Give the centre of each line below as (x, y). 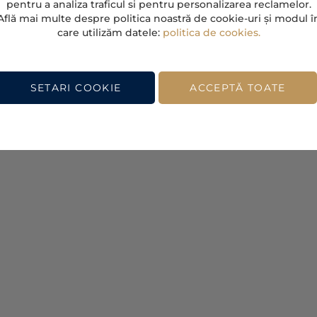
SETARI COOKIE (76, 88)
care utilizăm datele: (110, 33)
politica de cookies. (211, 33)
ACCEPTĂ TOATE (238, 88)
